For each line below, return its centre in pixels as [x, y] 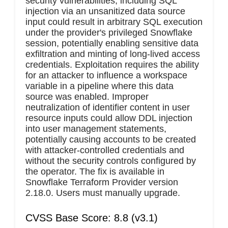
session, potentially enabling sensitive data [112, 43]
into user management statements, [96, 129]
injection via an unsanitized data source [105, 11]
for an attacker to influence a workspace [106, 75]
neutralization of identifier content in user [108, 107]
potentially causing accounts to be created [111, 139]
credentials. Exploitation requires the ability [112, 64]
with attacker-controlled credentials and [105, 150]
